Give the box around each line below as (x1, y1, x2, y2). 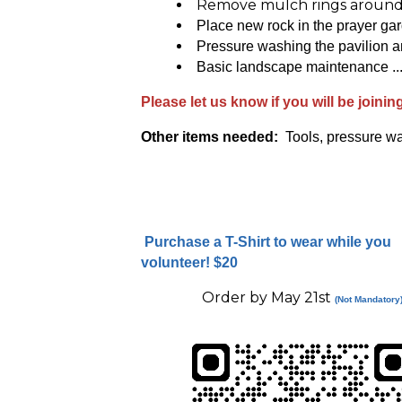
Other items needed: (141, 129, 278, 144)
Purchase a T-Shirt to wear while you (144, 234, 391, 249)
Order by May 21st (201, 289, 335, 306)
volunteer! (141, 255, 214, 270)
